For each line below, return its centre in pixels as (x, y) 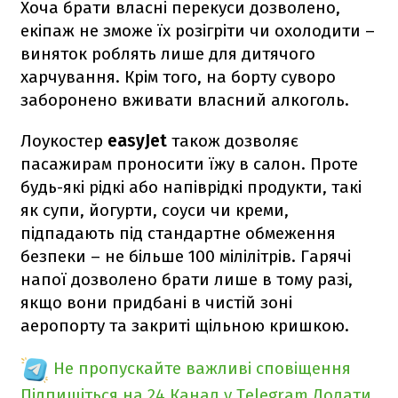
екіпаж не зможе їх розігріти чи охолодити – (198, 30)
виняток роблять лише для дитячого (168, 53)
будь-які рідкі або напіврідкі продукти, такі (191, 187)
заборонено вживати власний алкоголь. (185, 99)
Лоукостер (64, 140)
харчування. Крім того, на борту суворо (178, 76)
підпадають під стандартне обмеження (178, 233)
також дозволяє (233, 140)
